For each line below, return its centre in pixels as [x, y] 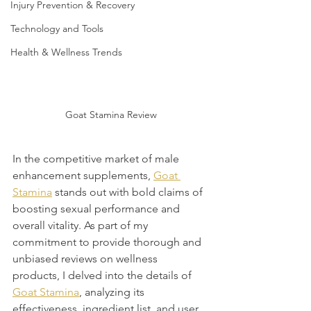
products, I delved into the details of [103, 276]
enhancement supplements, [83, 176]
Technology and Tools [57, 28]
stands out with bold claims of [129, 192]
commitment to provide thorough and [108, 242]
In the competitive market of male [97, 159]
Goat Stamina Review [111, 115]
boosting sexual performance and [98, 209]
